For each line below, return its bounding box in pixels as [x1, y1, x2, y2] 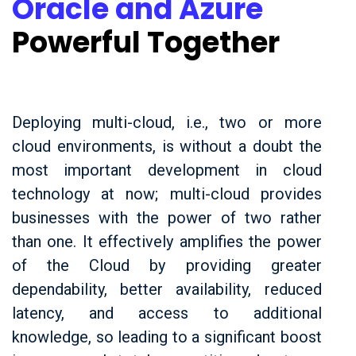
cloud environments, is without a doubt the [12, 137, 322, 156]
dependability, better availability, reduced [12, 280, 322, 299]
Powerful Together [12, 22, 280, 63]
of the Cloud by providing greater [12, 256, 322, 275]
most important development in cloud [12, 161, 322, 180]
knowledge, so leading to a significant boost [12, 327, 322, 346]
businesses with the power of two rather [12, 208, 322, 227]
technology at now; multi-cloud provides [12, 184, 322, 203]
